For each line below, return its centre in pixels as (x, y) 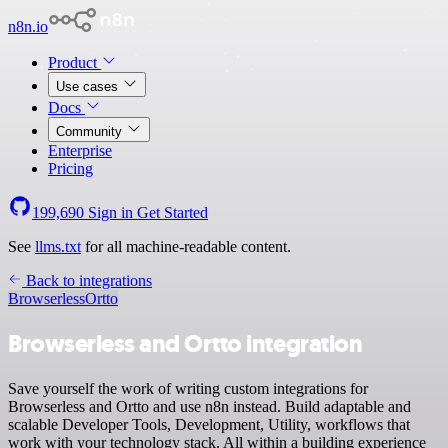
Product (74, 62)
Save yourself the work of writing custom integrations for (188, 388)
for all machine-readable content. (186, 246)
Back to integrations (87, 280)
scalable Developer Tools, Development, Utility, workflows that (209, 424)
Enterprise (80, 150)
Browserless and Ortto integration (185, 343)
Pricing (70, 168)
